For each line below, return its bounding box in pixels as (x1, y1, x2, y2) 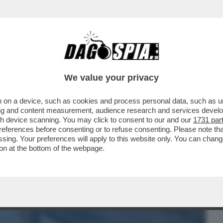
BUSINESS (7, 57, 45, 69)
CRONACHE (107, 57, 148, 69)
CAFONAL (58, 57, 94, 69)
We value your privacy (64, 73, 159, 83)
